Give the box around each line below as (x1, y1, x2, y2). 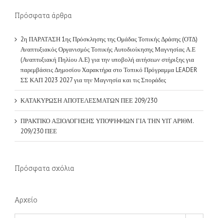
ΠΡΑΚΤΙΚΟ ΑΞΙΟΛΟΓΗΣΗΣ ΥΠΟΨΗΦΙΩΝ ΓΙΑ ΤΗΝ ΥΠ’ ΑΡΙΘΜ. (20, 90, 194, 99)
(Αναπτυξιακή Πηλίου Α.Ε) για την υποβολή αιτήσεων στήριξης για (20, 29, 194, 37)
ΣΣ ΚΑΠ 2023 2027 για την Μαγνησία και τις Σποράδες (20, 49, 166, 58)
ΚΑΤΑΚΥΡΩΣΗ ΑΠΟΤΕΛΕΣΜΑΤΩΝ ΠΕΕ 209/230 (20, 70, 157, 78)
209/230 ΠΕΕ (20, 100, 57, 109)
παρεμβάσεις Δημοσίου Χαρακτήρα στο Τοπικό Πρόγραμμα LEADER (20, 39, 197, 48)
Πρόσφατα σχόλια (15, 137, 74, 146)
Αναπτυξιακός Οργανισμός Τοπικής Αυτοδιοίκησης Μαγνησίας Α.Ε (20, 18, 196, 27)
